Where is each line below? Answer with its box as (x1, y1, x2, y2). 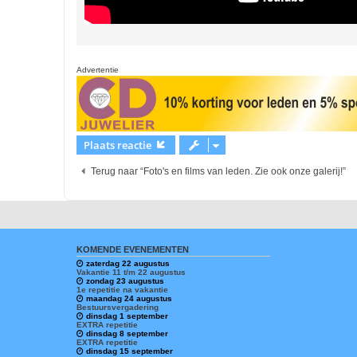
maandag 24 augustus (86, 294, 172, 304)
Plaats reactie (84, 138, 151, 153)
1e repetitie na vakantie (76, 285, 168, 295)
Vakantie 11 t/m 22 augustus (76, 268, 186, 277)
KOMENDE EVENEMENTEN (76, 245, 189, 255)
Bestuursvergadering (76, 303, 159, 312)
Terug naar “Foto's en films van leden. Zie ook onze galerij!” (91, 166, 346, 178)
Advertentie (76, 65, 119, 75)
